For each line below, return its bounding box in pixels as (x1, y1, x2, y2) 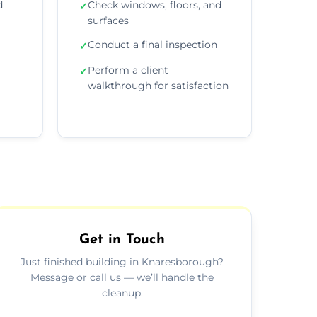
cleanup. (101, 286, 143, 299)
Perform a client (88, 63, 168, 76)
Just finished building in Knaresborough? (21, 255, 224, 268)
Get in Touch (79, 232, 166, 247)
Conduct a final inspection (88, 38, 217, 51)
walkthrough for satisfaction (88, 79, 229, 92)
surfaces (88, 13, 129, 27)
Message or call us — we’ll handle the (30, 270, 214, 284)
